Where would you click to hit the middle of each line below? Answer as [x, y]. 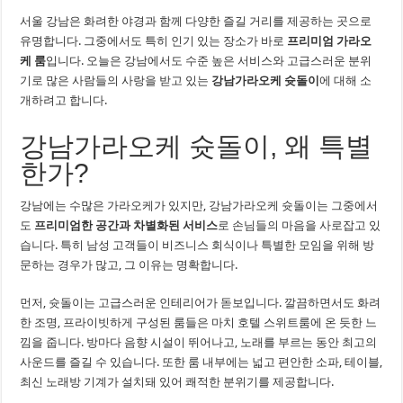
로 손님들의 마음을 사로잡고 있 [300, 225]
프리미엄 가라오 [330, 41]
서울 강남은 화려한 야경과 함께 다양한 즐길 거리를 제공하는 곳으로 [196, 21]
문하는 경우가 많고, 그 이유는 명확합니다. [129, 265]
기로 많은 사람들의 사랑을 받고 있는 [116, 81]
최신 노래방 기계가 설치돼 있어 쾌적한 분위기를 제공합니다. [177, 382]
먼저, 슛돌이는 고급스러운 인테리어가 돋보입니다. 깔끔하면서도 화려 [201, 303]
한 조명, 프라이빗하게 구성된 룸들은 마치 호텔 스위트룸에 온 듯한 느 [199, 322]
